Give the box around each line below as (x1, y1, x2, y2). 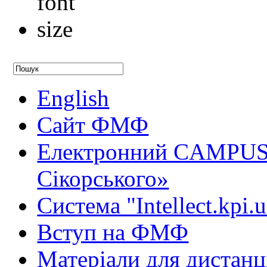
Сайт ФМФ (37, 111, 149, 138)
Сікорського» (37, 165, 169, 191)
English (37, 85, 110, 111)
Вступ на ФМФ (37, 219, 189, 245)
